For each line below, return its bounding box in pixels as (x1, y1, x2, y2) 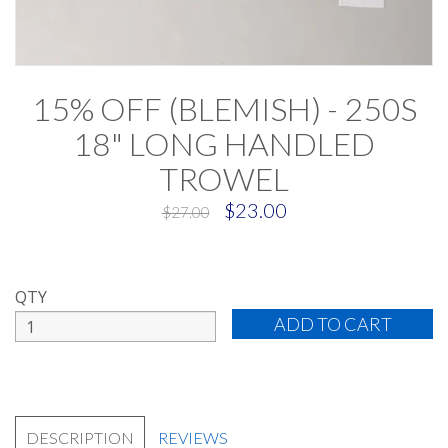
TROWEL (159, 159, 289, 198)
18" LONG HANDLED (73, 124, 375, 163)
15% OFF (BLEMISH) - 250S (31, 89, 417, 128)
